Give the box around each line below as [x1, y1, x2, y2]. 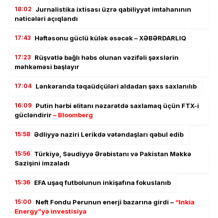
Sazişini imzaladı [15, 159, 70, 167]
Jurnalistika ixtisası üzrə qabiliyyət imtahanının [36, 5, 191, 13]
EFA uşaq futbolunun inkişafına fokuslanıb [34, 178, 171, 186]
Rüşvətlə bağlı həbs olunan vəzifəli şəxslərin [35, 53, 179, 61]
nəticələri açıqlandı [15, 14, 78, 22]
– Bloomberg [53, 110, 93, 119]
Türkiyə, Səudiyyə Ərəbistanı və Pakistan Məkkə [34, 149, 191, 158]
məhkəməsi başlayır [15, 62, 79, 71]
